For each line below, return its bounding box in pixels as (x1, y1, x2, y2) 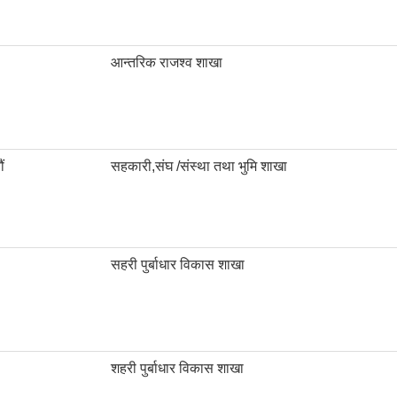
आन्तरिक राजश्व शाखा (111, 55, 222, 71)
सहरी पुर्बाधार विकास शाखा (111, 257, 245, 273)
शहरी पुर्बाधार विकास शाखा (111, 361, 244, 377)
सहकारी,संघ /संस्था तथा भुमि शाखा (111, 159, 287, 175)
